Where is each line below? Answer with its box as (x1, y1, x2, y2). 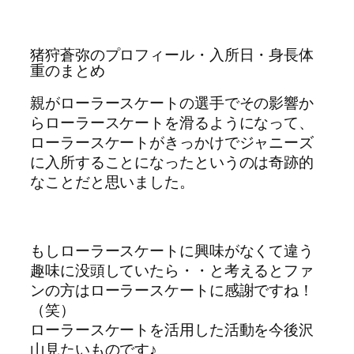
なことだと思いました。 (30, 171, 194, 192)
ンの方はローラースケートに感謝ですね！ (30, 279, 314, 300)
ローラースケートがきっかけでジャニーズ (30, 131, 314, 153)
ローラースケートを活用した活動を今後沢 (30, 318, 314, 340)
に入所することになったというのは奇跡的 (30, 151, 314, 172)
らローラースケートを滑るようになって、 (30, 111, 314, 133)
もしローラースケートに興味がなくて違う (30, 239, 314, 261)
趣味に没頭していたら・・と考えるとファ (30, 259, 314, 281)
